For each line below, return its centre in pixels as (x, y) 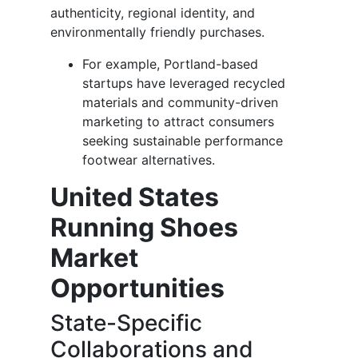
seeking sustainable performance (183, 141)
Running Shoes (144, 228)
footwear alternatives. (149, 160)
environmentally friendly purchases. (157, 32)
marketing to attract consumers (178, 122)
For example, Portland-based (170, 64)
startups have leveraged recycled (184, 84)
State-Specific (126, 323)
